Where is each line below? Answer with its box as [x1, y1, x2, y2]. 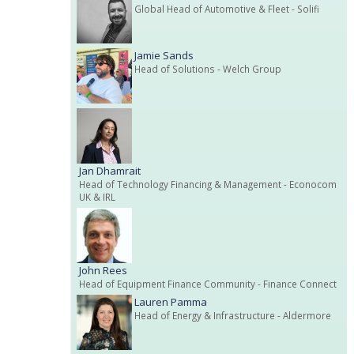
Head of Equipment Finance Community [79, 277, 255, 290]
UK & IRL [79, 190, 115, 203]
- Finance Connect [255, 277, 337, 290]
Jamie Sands [134, 47, 194, 62]
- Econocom [281, 177, 337, 190]
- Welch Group [215, 62, 281, 75]
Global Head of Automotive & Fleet [134, 2, 289, 15]
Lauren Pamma [134, 294, 207, 309]
